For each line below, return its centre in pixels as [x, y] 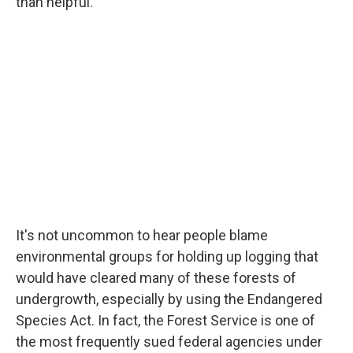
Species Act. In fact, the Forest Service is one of [165, 321]
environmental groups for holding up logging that [167, 257]
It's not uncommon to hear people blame [142, 236]
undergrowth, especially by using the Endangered [169, 299]
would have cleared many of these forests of [156, 278]
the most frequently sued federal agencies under [169, 342]
